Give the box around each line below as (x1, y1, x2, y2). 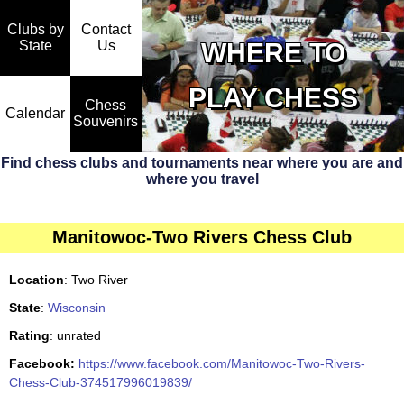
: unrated (50, 328, 101, 343)
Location (9, 272, 64, 287)
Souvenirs (73, 113, 138, 129)
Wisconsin (48, 300, 106, 315)
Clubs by (6, 21, 64, 37)
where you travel (145, 171, 259, 187)
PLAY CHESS (188, 83, 358, 113)
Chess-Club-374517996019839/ (9, 375, 192, 390)
